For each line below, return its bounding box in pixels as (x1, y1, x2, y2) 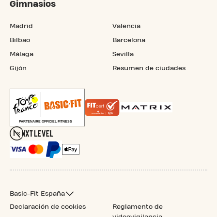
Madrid (10, 22, 33, 30)
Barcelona (112, 36, 145, 44)
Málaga (10, 50, 33, 58)
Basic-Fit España (10, 190, 65, 197)
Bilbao (10, 36, 30, 44)
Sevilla (112, 50, 134, 58)
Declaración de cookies (10, 203, 86, 210)
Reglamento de (112, 203, 163, 210)
